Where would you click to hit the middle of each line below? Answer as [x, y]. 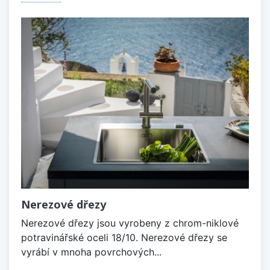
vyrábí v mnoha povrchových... [91, 252]
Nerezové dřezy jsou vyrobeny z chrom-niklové [130, 223]
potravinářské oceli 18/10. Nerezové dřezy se [124, 237]
